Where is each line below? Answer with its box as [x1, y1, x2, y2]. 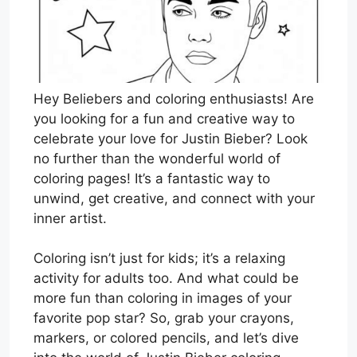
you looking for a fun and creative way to [33, 110, 295, 127]
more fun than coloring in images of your [33, 290, 292, 307]
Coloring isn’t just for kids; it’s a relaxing [33, 250, 285, 267]
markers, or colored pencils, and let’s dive [33, 330, 299, 347]
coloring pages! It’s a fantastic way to [33, 170, 270, 186]
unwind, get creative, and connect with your [33, 190, 315, 206]
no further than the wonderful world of [33, 150, 280, 167]
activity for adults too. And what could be [33, 270, 299, 287]
